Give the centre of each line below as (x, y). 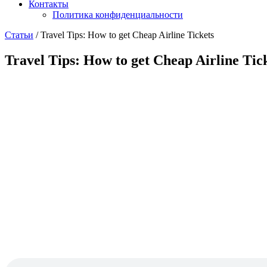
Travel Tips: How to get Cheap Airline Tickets (127, 35)
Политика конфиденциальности (118, 15)
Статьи (19, 35)
